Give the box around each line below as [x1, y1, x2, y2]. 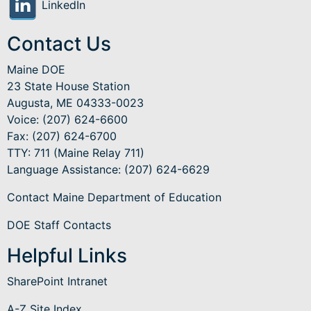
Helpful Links [7, 244, 127, 268]
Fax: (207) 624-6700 [7, 129, 117, 144]
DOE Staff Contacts [7, 218, 111, 233]
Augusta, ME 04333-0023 [7, 96, 144, 110]
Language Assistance [7, 162, 118, 177]
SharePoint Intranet [7, 274, 108, 289]
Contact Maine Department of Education [7, 190, 221, 205]
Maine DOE [7, 62, 65, 77]
